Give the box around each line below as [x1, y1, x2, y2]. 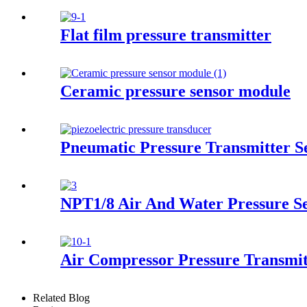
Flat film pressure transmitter [60, 26, 271, 45]
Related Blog [33, 291, 90, 304]
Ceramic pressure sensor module [60, 82, 291, 100]
